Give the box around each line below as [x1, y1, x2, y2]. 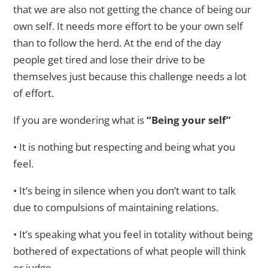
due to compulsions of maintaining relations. [13, 200, 219, 215]
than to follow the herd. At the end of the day [13, 36, 222, 50]
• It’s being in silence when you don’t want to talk [13, 184, 236, 198]
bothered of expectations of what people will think [13, 244, 246, 258]
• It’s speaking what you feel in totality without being [13, 227, 253, 242]
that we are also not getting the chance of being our [13, 2, 252, 17]
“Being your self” [147, 113, 232, 127]
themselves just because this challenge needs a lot [13, 69, 247, 84]
